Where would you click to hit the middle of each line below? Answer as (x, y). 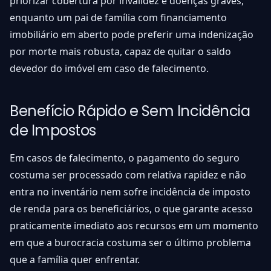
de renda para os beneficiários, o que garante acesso (131, 209)
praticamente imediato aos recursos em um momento (134, 226)
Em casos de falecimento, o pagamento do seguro (125, 158)
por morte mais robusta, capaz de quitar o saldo (120, 52)
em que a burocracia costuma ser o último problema (130, 243)
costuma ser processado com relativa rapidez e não (128, 175)
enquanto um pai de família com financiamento (118, 18)
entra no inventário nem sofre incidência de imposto (130, 192)
